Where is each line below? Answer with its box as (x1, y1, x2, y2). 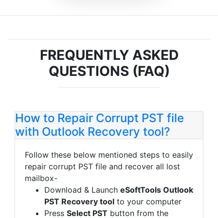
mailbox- (25, 173, 57, 183)
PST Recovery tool (44, 197, 114, 207)
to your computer (114, 197, 182, 207)
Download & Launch (44, 185, 120, 195)
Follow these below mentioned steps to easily (25, 150, 193, 160)
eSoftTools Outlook (120, 185, 193, 195)
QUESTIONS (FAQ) (48, 63, 170, 80)
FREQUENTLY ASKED (39, 47, 179, 64)
